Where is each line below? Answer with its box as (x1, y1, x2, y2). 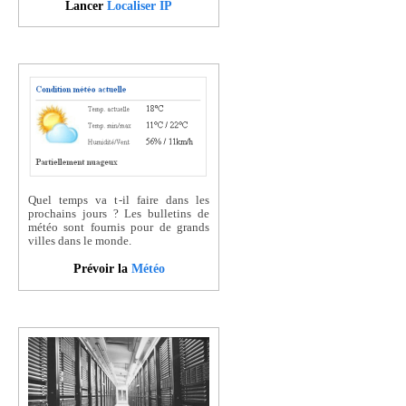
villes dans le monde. (28, 234, 131, 247)
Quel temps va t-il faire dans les (28, 193, 209, 207)
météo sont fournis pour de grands (28, 220, 209, 234)
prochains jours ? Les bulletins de (28, 207, 209, 220)
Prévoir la (72, 261, 131, 276)
